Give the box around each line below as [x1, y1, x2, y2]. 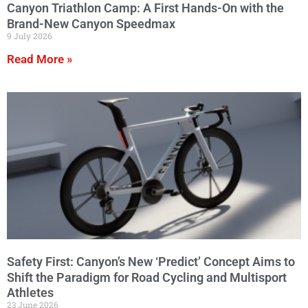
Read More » [7, 52, 72, 66]
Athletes [7, 285, 54, 300]
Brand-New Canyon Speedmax [7, 16, 175, 31]
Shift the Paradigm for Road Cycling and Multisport [7, 269, 287, 285]
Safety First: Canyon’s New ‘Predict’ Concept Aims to [7, 254, 295, 269]
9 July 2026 [7, 30, 52, 41]
